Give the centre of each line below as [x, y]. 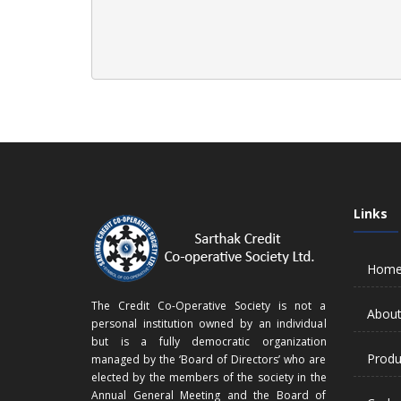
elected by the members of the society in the [209, 377]
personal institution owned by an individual [209, 324]
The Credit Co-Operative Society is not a [209, 306]
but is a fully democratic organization [209, 341]
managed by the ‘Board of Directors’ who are [209, 359]
